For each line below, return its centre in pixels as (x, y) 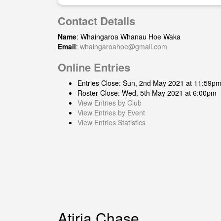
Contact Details (96, 21)
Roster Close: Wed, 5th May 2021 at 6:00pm (147, 93)
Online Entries (94, 67)
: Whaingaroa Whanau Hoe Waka (129, 37)
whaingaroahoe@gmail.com (124, 46)
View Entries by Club (110, 103)
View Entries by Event (111, 112)
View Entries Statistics (111, 122)
